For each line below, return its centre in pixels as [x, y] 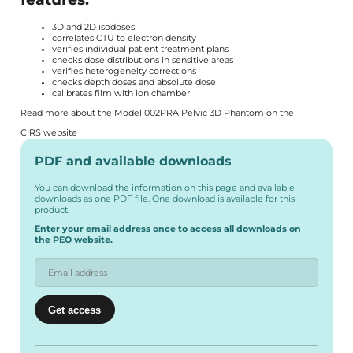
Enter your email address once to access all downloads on [167, 229]
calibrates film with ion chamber [121, 94]
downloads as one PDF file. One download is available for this [164, 199]
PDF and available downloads [133, 161]
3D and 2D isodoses [93, 28]
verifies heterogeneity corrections [124, 72]
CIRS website [48, 132]
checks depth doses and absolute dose [134, 83]
